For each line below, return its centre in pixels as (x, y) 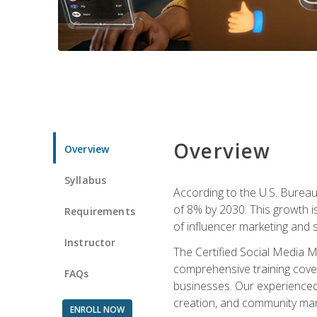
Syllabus (86, 180)
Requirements (100, 211)
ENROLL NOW (97, 309)
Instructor (90, 242)
